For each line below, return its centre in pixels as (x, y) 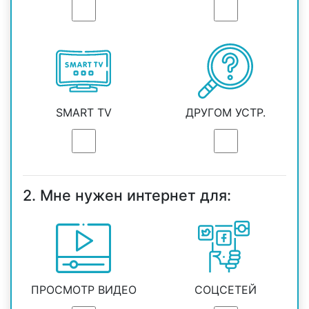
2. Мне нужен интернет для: (127, 196)
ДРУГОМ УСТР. (226, 113)
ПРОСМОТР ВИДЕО (83, 290)
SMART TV (83, 113)
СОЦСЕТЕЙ (226, 290)
